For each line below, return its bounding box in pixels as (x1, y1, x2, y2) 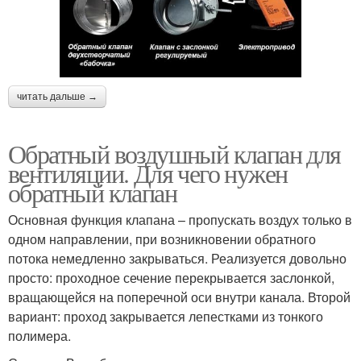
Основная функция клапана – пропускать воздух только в (8, 210, 352, 229)
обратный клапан (8, 174, 176, 210)
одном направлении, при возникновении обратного (8, 229, 316, 248)
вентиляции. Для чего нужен (8, 155, 288, 190)
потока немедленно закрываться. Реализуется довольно (8, 248, 346, 268)
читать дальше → (17, 90, 98, 102)
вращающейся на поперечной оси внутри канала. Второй (8, 287, 351, 306)
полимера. (8, 326, 71, 345)
